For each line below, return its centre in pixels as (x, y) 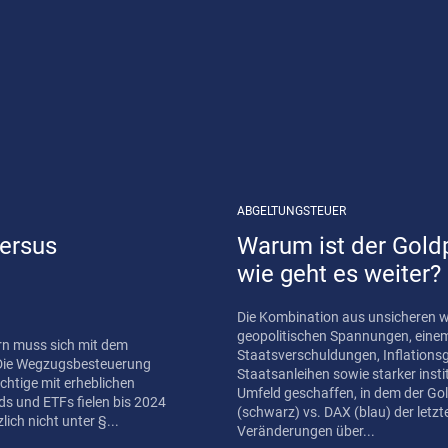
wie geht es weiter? (338, 273)
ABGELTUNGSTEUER (291, 210)
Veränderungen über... (305, 430)
